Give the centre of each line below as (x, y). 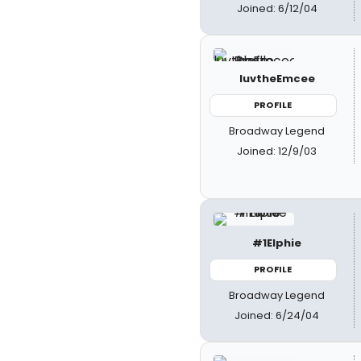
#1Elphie (277, 243)
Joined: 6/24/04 (277, 315)
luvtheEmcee (277, 79)
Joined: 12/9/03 (277, 151)
